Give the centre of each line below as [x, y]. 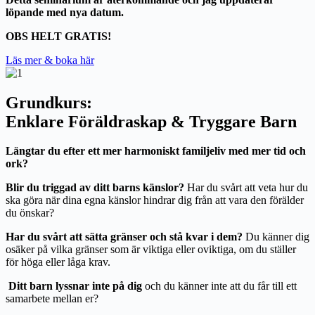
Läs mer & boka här [50, 60]
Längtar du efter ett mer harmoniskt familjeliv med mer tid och [156, 151]
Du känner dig [276, 237]
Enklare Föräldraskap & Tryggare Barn [151, 121]
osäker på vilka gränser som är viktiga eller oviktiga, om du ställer [151, 250]
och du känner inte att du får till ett [219, 286]
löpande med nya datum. [65, 12]
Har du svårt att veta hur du [246, 188]
